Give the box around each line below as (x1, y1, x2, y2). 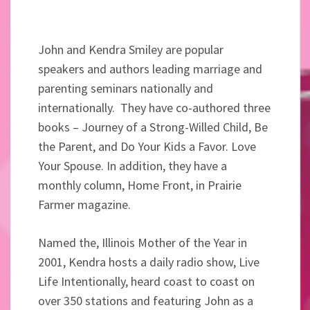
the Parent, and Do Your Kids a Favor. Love (38, 138, 256, 154)
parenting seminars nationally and (38, 80, 213, 96)
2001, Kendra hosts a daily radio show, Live (38, 254, 259, 270)
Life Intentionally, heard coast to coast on (38, 273, 255, 289)
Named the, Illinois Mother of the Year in (38, 235, 247, 250)
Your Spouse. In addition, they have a (38, 158, 227, 174)
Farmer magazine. (38, 197, 131, 212)
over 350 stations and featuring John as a (38, 293, 253, 309)
